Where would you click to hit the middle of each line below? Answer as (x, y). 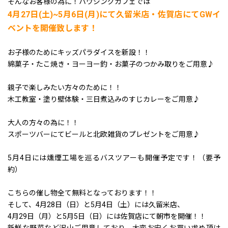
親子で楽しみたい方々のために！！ (65, 88)
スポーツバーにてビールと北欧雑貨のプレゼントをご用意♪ (104, 134)
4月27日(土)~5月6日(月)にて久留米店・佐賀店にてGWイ (114, 15)
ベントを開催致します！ (52, 28)
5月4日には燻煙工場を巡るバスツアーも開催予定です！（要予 (114, 158)
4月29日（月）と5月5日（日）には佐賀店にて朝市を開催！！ (107, 216)
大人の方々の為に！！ (43, 123)
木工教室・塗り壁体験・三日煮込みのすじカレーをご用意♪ (104, 99)
